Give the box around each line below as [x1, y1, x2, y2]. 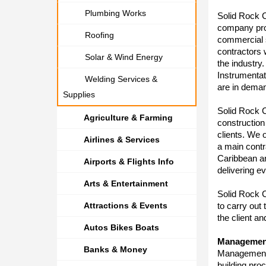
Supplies [63, 90, 95, 99]
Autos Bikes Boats [84, 223, 159, 232]
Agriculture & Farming [84, 113, 173, 122]
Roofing [85, 30, 114, 40]
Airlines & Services [84, 135, 160, 144]
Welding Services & [85, 74, 157, 84]
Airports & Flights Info [84, 157, 174, 166]
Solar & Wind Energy [85, 52, 163, 62]
